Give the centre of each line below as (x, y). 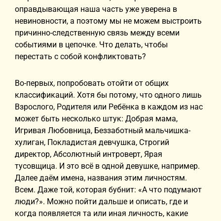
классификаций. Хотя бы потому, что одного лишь (108, 95)
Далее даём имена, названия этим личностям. (101, 178)
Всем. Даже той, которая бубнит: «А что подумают (108, 190)
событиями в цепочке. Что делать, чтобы (91, 45)
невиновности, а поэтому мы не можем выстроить (108, 21)
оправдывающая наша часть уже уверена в (96, 9)
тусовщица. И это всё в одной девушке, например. (107, 166)
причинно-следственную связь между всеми (97, 33)
